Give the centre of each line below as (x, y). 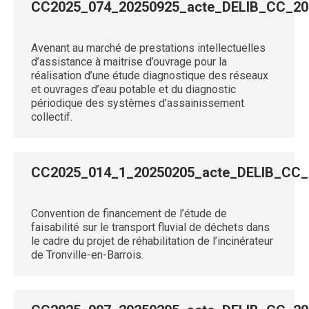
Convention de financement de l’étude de (129, 213)
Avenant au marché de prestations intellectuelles (148, 48)
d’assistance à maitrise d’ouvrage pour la (129, 62)
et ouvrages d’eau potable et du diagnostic (133, 89)
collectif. (52, 117)
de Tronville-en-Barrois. (87, 255)
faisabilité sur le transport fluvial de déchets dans (150, 227)
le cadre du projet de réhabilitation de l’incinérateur (152, 241)
